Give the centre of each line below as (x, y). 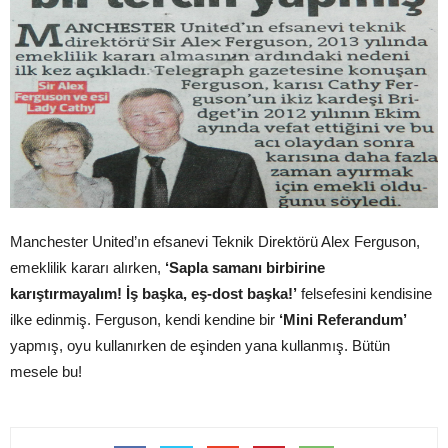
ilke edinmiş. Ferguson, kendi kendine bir (144, 319)
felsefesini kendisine (364, 293)
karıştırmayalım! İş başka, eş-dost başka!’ (153, 293)
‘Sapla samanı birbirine (245, 267)
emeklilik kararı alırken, (87, 267)
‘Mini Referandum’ (343, 319)
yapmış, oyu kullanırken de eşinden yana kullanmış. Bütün (200, 345)
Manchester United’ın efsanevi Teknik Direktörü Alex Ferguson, (215, 241)
